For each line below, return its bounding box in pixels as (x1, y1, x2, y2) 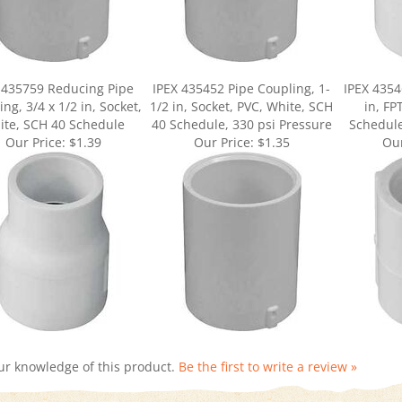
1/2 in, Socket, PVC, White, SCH (150, 77, 333, 94)
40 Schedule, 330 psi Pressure (151, 95, 332, 112)
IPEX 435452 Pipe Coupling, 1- (153, 59, 330, 76)
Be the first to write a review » (179, 337, 357, 354)
